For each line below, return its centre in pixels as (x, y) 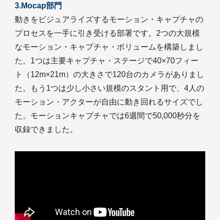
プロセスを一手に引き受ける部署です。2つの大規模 (107, 33)
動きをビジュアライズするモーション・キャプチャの (109, 19)
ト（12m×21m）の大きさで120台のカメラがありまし (110, 74)
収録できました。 (46, 129)
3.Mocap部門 (38, 5)
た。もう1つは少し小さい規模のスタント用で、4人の (110, 88)
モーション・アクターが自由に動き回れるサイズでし (109, 102)
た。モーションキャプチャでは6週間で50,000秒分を (108, 115)
